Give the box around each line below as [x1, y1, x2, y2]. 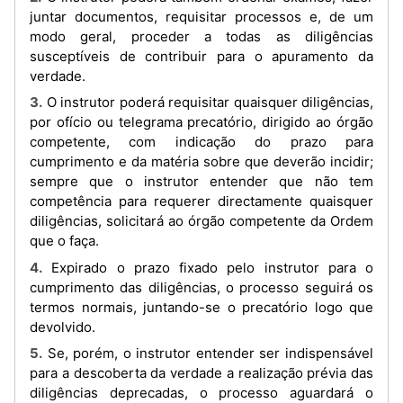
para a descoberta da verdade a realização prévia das [30, 364, 373, 381]
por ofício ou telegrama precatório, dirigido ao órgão [30, 113, 373, 130]
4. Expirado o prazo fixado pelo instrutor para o [30, 258, 42, 276]
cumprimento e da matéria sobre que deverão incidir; [30, 153, 373, 170]
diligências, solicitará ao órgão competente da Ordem [30, 212, 373, 229]
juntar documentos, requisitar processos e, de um [30, 7, 373, 25]
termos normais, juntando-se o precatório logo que [30, 298, 373, 316]
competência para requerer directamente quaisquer [30, 193, 373, 210]
